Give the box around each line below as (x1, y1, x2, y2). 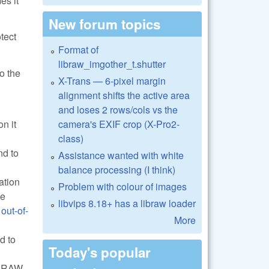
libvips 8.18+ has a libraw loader (58, 196, 196, 210)
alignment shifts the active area (58, 88, 190, 102)
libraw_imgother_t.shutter (58, 56, 166, 71)
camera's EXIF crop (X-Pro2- (58, 116, 180, 131)
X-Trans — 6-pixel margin (58, 73, 166, 88)
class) (58, 131, 83, 145)
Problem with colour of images (58, 179, 187, 193)
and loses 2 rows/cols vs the (58, 102, 178, 116)
